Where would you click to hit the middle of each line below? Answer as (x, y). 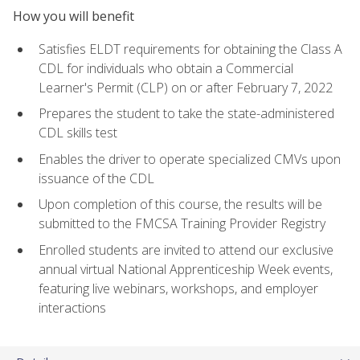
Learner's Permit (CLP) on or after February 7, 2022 (186, 87)
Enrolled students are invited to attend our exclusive (186, 250)
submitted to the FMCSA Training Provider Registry (182, 224)
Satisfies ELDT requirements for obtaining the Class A (190, 49)
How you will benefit (74, 16)
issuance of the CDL (96, 178)
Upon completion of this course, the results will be (180, 205)
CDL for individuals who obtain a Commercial (166, 68)
